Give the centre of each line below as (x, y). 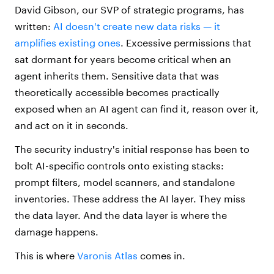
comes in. (161, 256)
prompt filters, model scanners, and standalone (125, 182)
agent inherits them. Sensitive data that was (117, 76)
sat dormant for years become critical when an (123, 59)
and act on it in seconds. (73, 125)
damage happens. (59, 232)
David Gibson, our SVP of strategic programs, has (129, 10)
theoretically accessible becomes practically (117, 92)
